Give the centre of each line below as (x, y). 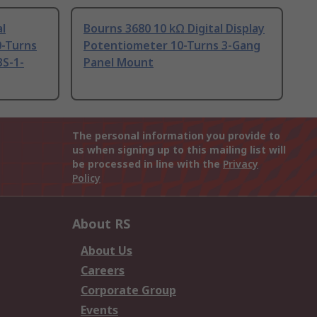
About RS (101, 224)
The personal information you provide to (176, 136)
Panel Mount (119, 63)
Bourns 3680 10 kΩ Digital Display (174, 29)
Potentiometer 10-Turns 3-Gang (172, 46)
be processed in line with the (148, 164)
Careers (103, 271)
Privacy (241, 164)
